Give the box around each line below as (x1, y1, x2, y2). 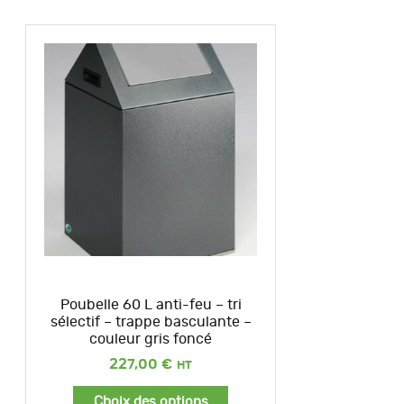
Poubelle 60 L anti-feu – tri (60, 298, 242, 313)
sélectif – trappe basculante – (50, 315, 252, 330)
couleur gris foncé (89, 332, 212, 347)
